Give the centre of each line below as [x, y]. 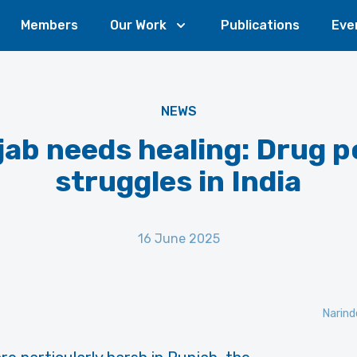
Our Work [138, 25]
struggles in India [178, 181]
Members [49, 25]
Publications [260, 25]
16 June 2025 [178, 239]
